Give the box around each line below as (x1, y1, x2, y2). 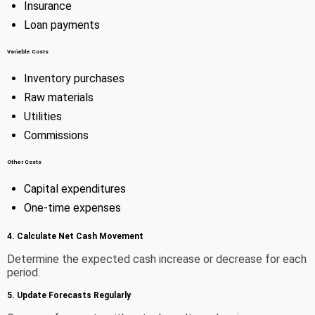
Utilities (24, 110, 62, 124)
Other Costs (7, 159, 41, 166)
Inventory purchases (24, 72, 124, 86)
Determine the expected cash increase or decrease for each (7, 252, 307, 266)
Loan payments (24, 18, 100, 32)
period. (7, 266, 40, 280)
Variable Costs (7, 49, 49, 56)
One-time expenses (24, 201, 121, 215)
